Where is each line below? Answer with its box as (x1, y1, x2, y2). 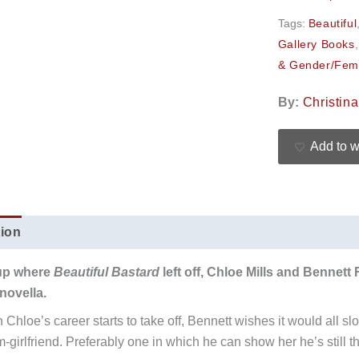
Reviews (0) (199, 225, 275, 240)
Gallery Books (277, 37, 355, 50)
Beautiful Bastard (53, 265, 159, 280)
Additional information (37, 225, 184, 240)
